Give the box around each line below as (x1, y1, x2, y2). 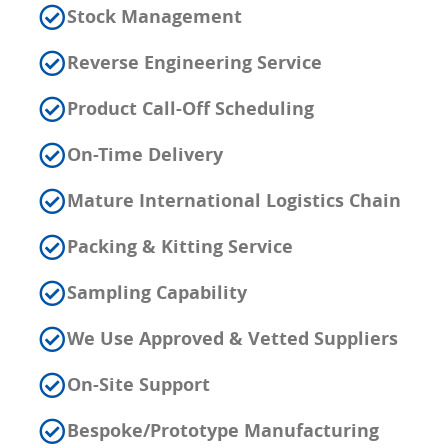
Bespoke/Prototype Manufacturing (67, 418, 379, 444)
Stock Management (67, 4, 242, 30)
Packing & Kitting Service (67, 234, 293, 260)
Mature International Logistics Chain (67, 188, 401, 214)
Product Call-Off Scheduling (67, 96, 314, 122)
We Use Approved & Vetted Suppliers (67, 326, 398, 352)
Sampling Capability (67, 280, 247, 306)
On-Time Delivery (67, 142, 223, 168)
